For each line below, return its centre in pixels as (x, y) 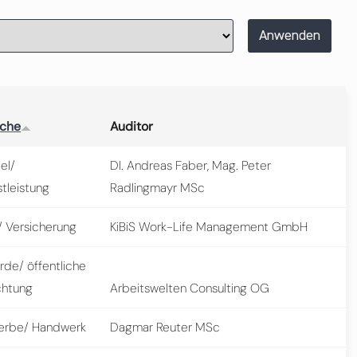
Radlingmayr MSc (158, 187)
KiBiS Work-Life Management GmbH (209, 226)
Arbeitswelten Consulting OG (190, 288)
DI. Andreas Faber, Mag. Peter (191, 165)
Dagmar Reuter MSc (165, 327)
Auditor (132, 126)
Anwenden (289, 35)
